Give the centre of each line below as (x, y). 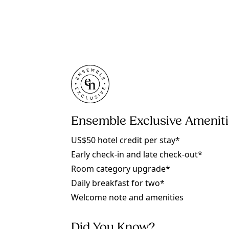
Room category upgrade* (121, 169)
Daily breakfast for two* (118, 183)
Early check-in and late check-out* (137, 154)
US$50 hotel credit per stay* (125, 140)
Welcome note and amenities (127, 197)
